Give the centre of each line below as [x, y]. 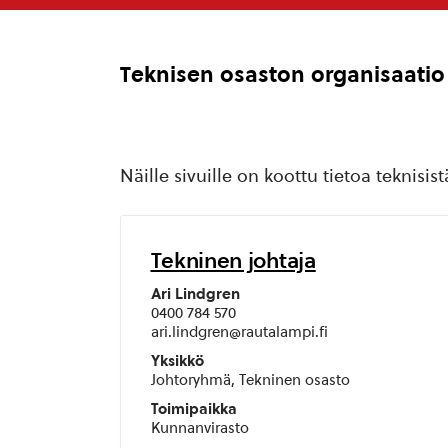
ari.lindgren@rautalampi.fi [239, 332]
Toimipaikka [193, 409]
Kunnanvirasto [199, 428]
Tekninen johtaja [233, 260]
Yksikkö [177, 361]
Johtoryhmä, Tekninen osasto [250, 380]
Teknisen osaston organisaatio [282, 74]
